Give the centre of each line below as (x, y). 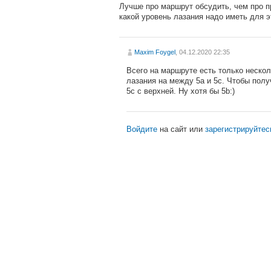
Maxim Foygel (155, 52)
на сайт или (181, 129)
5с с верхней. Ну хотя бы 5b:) (181, 91)
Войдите (142, 129)
